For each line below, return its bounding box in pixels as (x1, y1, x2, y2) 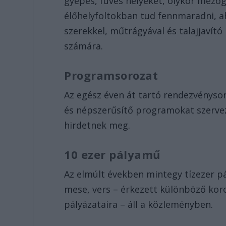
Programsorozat (64, 68, 158, 83)
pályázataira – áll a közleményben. (64, 198, 213, 210)
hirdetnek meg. (64, 119, 131, 132)
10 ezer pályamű (64, 146, 160, 162)
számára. (64, 40, 103, 52)
